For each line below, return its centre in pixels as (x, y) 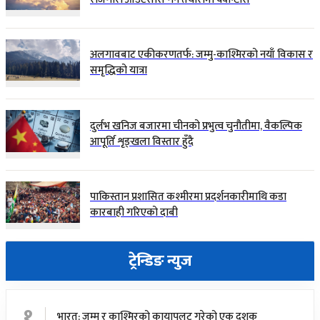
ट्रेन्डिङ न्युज (160, 261)
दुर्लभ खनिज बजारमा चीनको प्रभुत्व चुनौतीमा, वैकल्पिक (196, 126)
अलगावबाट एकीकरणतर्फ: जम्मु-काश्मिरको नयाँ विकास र (201, 55)
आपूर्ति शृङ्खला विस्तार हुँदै (142, 141)
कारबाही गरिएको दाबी (134, 213)
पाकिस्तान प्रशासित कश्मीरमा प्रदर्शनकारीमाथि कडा (188, 197)
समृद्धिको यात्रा (119, 71)
